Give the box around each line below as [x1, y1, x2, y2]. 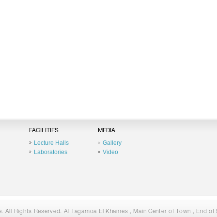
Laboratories [33, 149, 67, 155]
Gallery [102, 139, 122, 146]
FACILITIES [29, 128, 59, 134]
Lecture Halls [33, 139, 69, 146]
